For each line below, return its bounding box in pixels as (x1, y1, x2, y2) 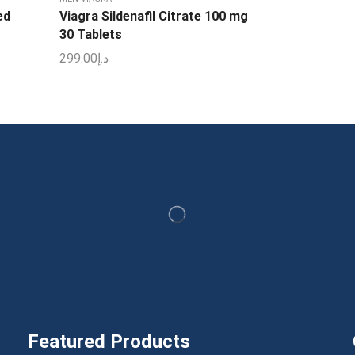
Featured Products (27, 330, 190, 353)
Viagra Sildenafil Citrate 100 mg (59, 9, 248, 25)
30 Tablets (59, 27, 122, 43)
